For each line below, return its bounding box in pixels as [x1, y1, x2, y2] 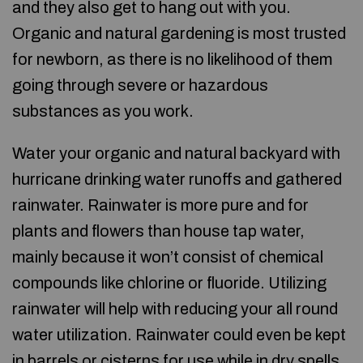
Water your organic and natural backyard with [12, 144, 340, 162]
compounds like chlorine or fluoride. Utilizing [12, 274, 327, 292]
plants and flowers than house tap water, [12, 222, 305, 240]
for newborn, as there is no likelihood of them [12, 50, 332, 68]
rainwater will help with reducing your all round [12, 300, 338, 318]
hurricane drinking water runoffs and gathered [12, 170, 342, 188]
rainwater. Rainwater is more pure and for [12, 196, 309, 214]
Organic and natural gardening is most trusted [12, 24, 346, 42]
